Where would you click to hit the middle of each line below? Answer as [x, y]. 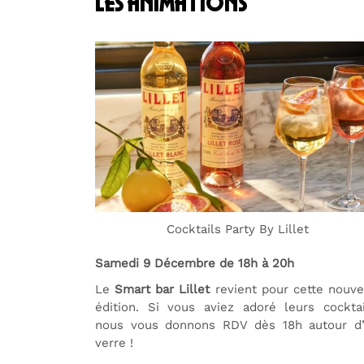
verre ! [114, 343]
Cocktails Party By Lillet [237, 229]
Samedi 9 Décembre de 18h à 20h [195, 263]
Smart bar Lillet [162, 289]
